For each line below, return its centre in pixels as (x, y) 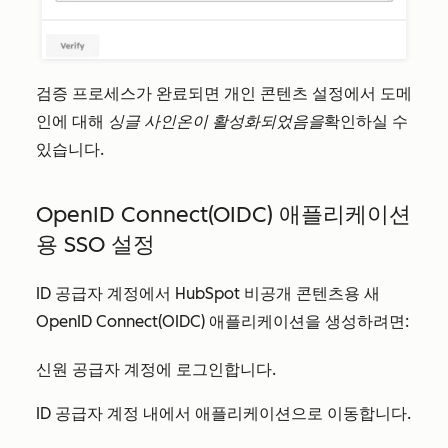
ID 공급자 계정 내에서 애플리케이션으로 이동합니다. (223, 414)
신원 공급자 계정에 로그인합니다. (156, 370)
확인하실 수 (366, 122)
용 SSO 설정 (95, 245)
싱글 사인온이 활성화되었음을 (216, 122)
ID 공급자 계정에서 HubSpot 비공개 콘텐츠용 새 (208, 294)
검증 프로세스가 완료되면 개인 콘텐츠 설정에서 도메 (224, 94)
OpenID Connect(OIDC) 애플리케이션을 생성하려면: (222, 322)
